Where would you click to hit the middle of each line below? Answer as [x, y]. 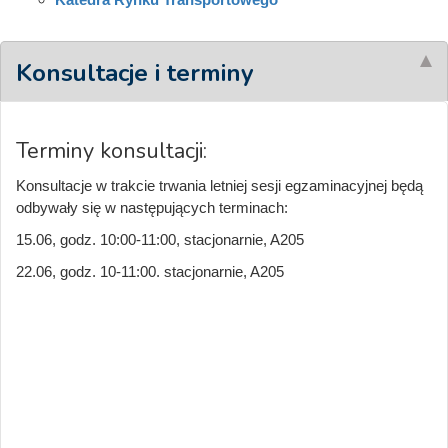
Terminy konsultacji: [114, 150]
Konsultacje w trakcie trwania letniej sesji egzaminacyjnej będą [219, 185]
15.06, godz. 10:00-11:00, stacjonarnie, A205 [160, 239]
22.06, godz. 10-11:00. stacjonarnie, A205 [150, 271]
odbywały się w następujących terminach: [152, 207]
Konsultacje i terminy [135, 72]
